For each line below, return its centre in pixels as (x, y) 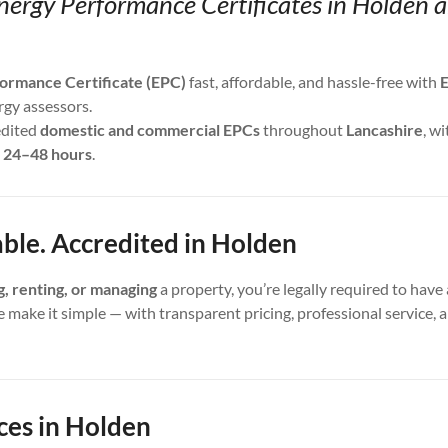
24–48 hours (47, 154)
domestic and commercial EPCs (150, 130)
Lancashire (384, 130)
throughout (303, 130)
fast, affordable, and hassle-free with (313, 82)
